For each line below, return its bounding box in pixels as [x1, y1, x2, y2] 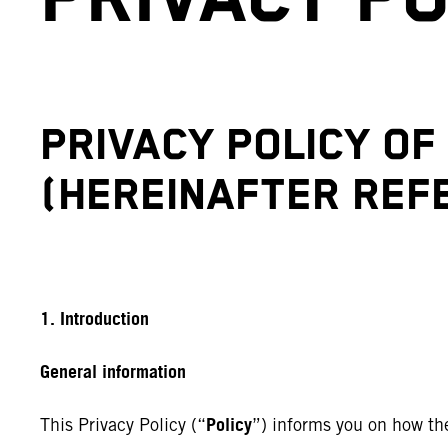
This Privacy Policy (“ [40, 414, 206, 435]
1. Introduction [40, 303, 149, 337]
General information [40, 356, 186, 390]
